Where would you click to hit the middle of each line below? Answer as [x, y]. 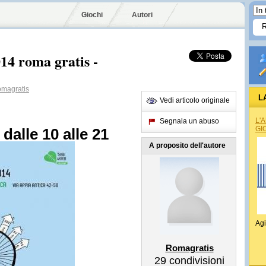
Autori [142, 15]
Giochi [92, 15]
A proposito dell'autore [187, 145]
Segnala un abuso [189, 121]
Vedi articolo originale [195, 100]
